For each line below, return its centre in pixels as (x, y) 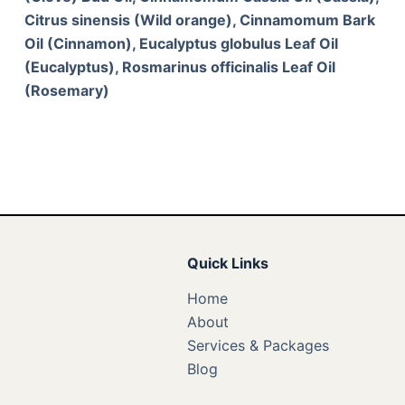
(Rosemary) (66, 90)
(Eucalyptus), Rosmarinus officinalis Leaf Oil (179, 66)
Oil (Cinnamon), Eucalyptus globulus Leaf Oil (181, 43)
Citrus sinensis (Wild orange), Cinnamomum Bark (199, 19)
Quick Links (227, 263)
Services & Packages (258, 346)
